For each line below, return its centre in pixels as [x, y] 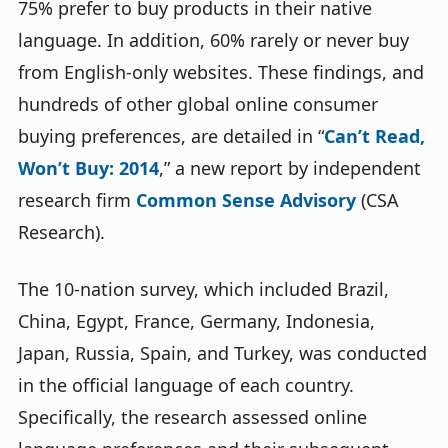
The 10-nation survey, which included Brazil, [203, 289]
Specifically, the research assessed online [192, 417]
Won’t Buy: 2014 [88, 168]
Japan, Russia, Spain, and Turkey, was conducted [222, 353]
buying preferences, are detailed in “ [171, 136]
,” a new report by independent [290, 168]
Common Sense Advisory [246, 200]
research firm [77, 200]
